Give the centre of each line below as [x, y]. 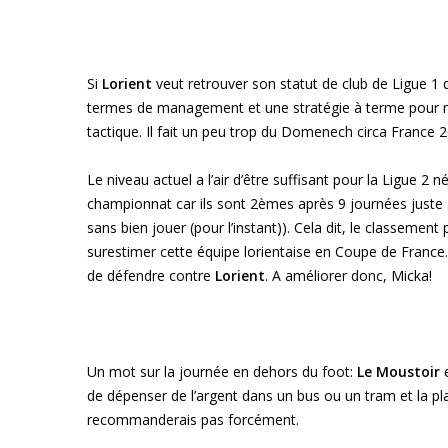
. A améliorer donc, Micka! [348, 275]
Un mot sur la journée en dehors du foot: [222, 371]
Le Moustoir [398, 371]
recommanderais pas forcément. [193, 419]
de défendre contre [151, 275]
